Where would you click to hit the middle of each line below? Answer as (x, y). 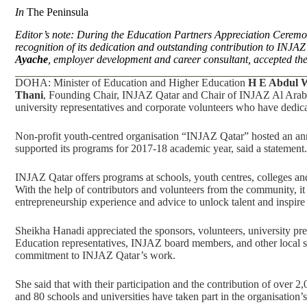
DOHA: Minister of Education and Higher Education (132, 82)
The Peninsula (58, 12)
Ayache (32, 60)
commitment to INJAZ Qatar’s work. (95, 255)
